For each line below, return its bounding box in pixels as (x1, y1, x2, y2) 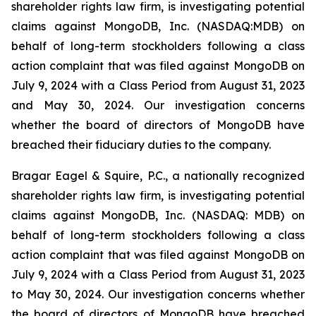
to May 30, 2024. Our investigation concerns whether (11, 287, 305, 301)
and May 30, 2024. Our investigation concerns (11, 98, 305, 112)
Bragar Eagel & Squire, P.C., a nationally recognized (11, 169, 305, 183)
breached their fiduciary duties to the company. (11, 138, 271, 152)
